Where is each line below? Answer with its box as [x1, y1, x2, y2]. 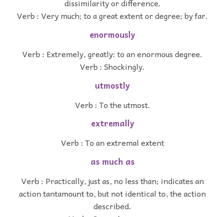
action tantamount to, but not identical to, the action [19, 186, 206, 200]
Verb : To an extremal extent [61, 136, 164, 149]
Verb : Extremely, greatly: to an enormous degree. [22, 47, 202, 60]
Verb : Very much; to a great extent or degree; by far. [17, 9, 208, 22]
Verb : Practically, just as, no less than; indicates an [21, 174, 204, 187]
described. [93, 199, 131, 212]
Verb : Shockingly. [80, 60, 145, 73]
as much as [90, 155, 135, 168]
